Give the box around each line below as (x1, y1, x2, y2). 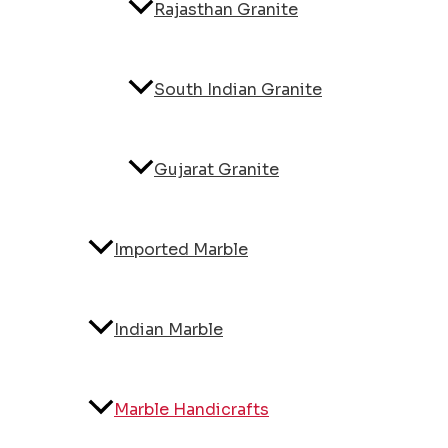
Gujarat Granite (154, 159, 279, 181)
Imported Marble (114, 239, 248, 261)
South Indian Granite (154, 79, 322, 101)
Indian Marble (114, 319, 223, 341)
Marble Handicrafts (114, 399, 269, 421)
